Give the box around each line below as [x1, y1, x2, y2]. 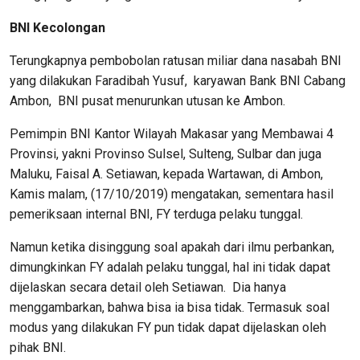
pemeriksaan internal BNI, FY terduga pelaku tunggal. [10, 207, 303, 222]
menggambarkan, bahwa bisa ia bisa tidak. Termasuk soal [10, 300, 329, 315]
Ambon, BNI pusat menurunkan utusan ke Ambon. [10, 93, 285, 108]
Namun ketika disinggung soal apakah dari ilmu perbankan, [10, 239, 334, 255]
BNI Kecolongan [10, 20, 105, 35]
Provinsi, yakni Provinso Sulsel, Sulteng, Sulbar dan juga [10, 146, 321, 162]
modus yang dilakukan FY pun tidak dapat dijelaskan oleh [10, 320, 326, 335]
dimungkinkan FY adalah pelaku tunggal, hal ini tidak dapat [10, 260, 330, 275]
